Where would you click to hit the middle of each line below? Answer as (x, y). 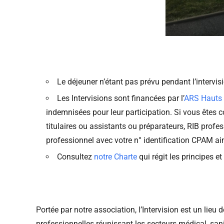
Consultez (75, 157)
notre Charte (115, 157)
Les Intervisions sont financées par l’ (120, 98)
